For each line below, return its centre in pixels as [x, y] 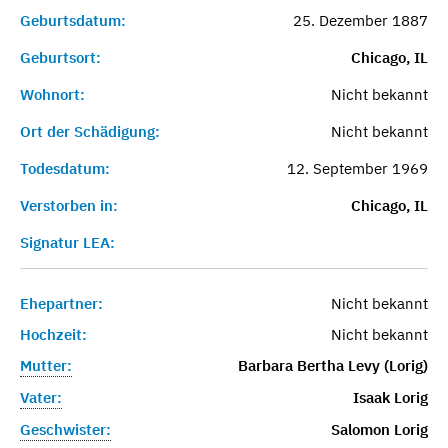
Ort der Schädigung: [90, 131]
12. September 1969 [357, 168]
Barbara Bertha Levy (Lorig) [332, 365]
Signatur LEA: [67, 242]
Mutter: [46, 365]
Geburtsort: [60, 57]
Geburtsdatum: [73, 20]
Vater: [41, 397]
